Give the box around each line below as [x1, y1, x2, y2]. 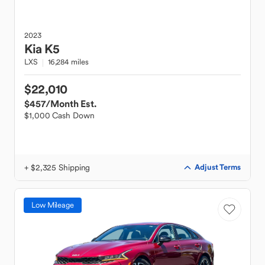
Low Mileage [31, 200, 74, 210]
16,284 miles [47, 57, 89, 67]
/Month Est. [46, 98, 96, 109]
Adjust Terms [195, 162, 241, 172]
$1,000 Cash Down [24, 110, 95, 121]
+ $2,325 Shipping [24, 162, 91, 173]
